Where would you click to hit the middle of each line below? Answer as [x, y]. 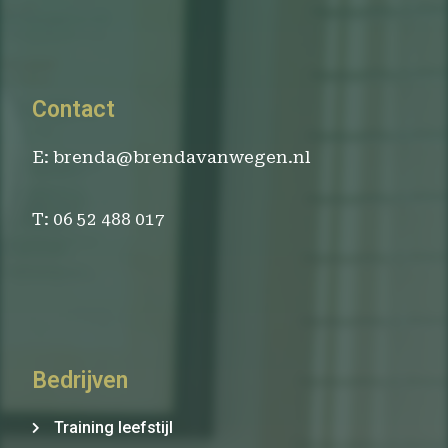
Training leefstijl [114, 427]
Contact [74, 110]
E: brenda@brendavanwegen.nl [172, 157]
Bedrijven [80, 380]
